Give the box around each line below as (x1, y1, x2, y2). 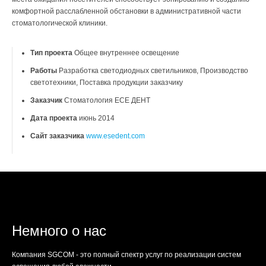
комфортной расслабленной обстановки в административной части (12, 7, 241, 15)
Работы (30, 66, 57, 75)
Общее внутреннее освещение (72, 49, 179, 57)
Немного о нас (12, 223, 106, 239)
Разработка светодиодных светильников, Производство (57, 66, 248, 75)
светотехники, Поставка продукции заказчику (30, 78, 183, 87)
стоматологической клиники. (12, 19, 107, 27)
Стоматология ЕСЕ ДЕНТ (62, 96, 150, 104)
